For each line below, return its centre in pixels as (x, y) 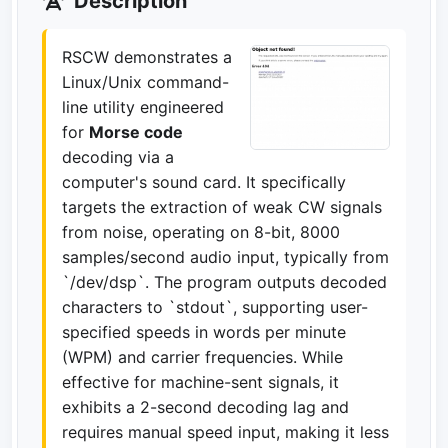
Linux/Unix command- (145, 82)
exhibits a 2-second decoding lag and (205, 407)
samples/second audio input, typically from (225, 257)
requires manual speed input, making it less (225, 432)
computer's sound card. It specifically (204, 182)
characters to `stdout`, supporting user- (215, 307)
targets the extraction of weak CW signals (222, 207)
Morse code (136, 132)
